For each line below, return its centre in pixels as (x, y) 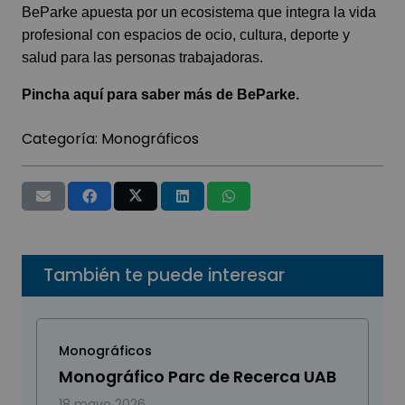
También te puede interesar (164, 276)
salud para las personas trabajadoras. (142, 58)
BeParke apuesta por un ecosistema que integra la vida (199, 13)
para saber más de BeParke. (201, 95)
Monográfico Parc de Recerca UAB (198, 377)
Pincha (47, 95)
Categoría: (61, 139)
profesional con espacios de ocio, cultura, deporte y (186, 35)
